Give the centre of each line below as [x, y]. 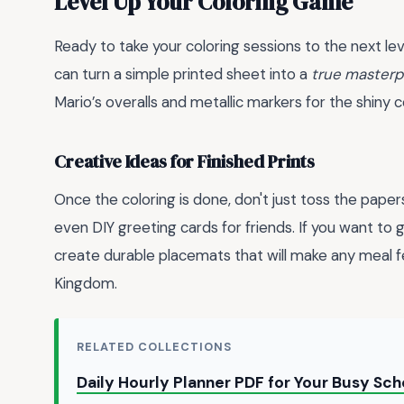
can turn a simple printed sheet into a [183, 73]
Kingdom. [86, 283]
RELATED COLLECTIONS [155, 347]
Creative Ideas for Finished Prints [184, 161]
